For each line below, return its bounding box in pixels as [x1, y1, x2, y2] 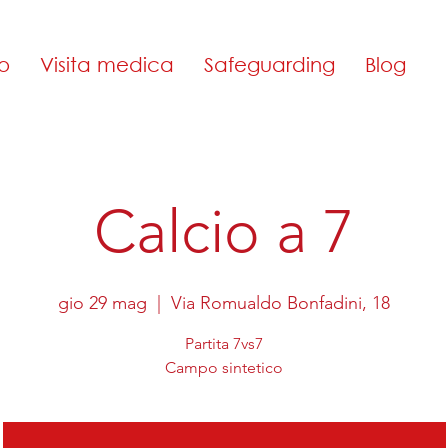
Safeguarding [204, 53, 335, 76]
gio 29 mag [58, 291, 147, 314]
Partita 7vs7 [185, 333, 263, 353]
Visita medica [40, 53, 174, 76]
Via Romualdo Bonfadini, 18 [171, 291, 390, 314]
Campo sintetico [165, 357, 283, 377]
